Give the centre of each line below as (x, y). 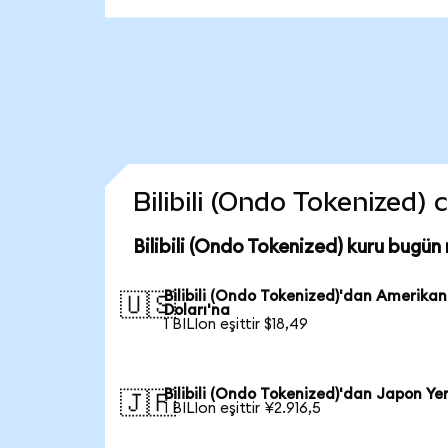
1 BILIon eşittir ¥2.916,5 (243, 408)
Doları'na (197, 310)
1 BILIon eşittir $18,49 (236, 324)
